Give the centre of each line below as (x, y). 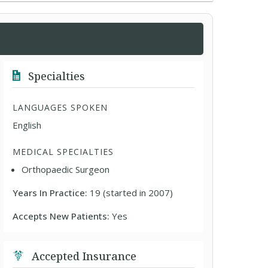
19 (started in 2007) (132, 193)
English (27, 125)
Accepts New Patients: (63, 216)
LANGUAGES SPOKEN (60, 107)
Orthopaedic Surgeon (66, 169)
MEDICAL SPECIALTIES (63, 152)
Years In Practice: (51, 193)
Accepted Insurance (83, 256)
